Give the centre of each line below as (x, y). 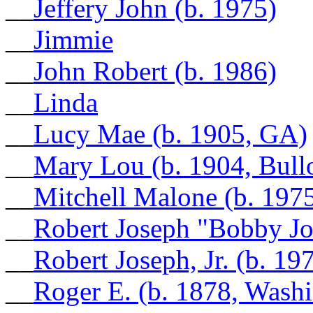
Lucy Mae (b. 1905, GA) (170, 133)
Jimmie (73, 39)
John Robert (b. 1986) (155, 71)
